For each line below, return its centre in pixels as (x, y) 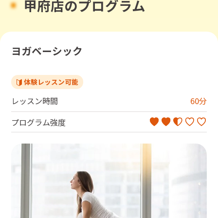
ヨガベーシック (47, 50)
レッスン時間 (34, 100)
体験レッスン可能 (51, 82)
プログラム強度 (38, 122)
